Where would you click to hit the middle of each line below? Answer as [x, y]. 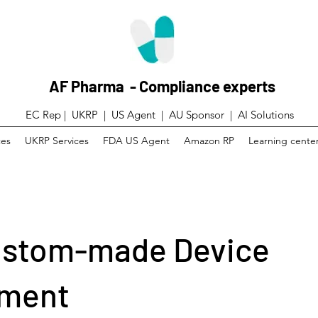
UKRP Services [56, 141]
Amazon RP [209, 141]
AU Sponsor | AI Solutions [231, 115]
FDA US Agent [136, 141]
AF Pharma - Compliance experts [162, 86]
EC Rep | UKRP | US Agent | [97, 115]
